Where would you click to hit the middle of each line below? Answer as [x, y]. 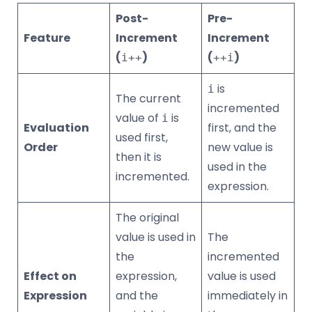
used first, [142, 138]
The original [147, 218]
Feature [47, 38]
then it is [139, 157]
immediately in [248, 296]
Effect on [50, 276]
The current [148, 99]
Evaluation [56, 128]
